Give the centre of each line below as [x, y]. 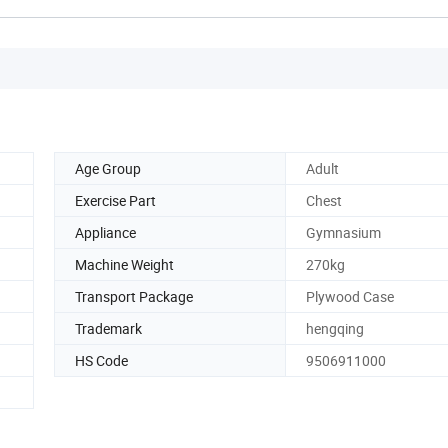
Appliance [105, 232]
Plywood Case [350, 296]
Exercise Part [115, 200]
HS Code [101, 360]
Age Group [108, 168]
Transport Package [134, 296]
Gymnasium [343, 232]
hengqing [335, 328]
